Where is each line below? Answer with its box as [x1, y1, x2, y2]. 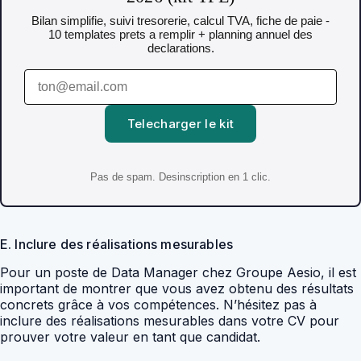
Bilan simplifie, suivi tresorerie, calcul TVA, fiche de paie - [31, 14, 330, 28]
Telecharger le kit [127, 116, 234, 132]
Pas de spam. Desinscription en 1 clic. [90, 170, 271, 183]
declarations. [147, 41, 214, 56]
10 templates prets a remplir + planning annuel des [48, 27, 313, 42]
